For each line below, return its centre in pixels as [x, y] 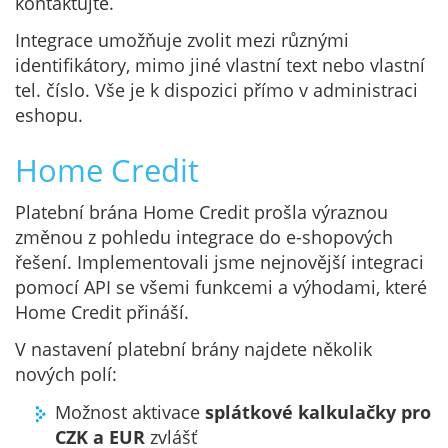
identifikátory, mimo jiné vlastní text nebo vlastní [220, 65]
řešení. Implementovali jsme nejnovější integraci [219, 261]
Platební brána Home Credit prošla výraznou [201, 211]
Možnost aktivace [130, 411]
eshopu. [49, 115]
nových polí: [66, 374]
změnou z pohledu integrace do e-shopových [204, 236]
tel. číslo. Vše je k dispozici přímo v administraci [216, 90]
